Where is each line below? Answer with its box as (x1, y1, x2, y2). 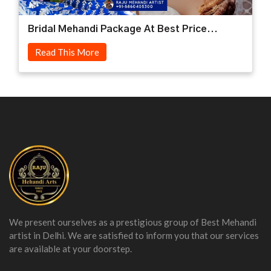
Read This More (35, 46, 99, 57)
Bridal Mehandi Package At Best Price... (28, 24, 218, 34)
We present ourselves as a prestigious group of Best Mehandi (9, 216, 256, 227)
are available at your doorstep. (9, 243, 132, 254)
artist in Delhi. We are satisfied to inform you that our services (9, 229, 259, 241)
